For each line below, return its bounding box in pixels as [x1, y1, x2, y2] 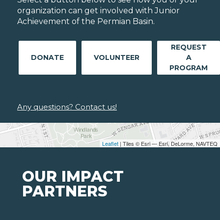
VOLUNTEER [94, 53, 139, 62]
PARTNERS [22, 182, 107, 201]
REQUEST [170, 43, 207, 52]
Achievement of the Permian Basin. [17, 17, 155, 27]
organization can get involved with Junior [17, 6, 180, 16]
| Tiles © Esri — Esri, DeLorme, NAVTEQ [118, 139, 218, 148]
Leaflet [102, 139, 118, 148]
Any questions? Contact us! [17, 102, 117, 112]
